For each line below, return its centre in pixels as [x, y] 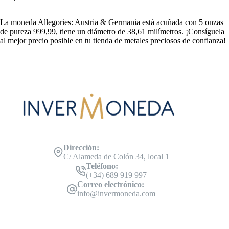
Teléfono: [102, 166]
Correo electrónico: [110, 185]
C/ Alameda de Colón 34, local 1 [116, 157]
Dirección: [81, 148]
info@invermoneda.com [116, 194]
